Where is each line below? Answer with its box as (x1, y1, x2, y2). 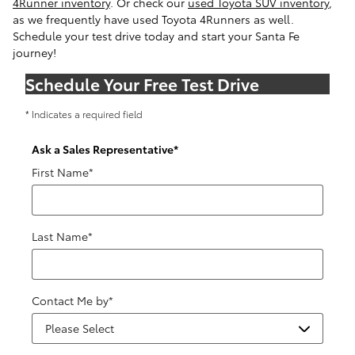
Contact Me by (32, 292, 109, 308)
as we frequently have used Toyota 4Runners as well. (13, 11, 294, 27)
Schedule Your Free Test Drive (25, 72, 259, 95)
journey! (13, 44, 56, 60)
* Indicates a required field (25, 107, 143, 120)
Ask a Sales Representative (32, 140, 174, 157)
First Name (32, 164, 89, 180)
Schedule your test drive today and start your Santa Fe (13, 28, 300, 44)
